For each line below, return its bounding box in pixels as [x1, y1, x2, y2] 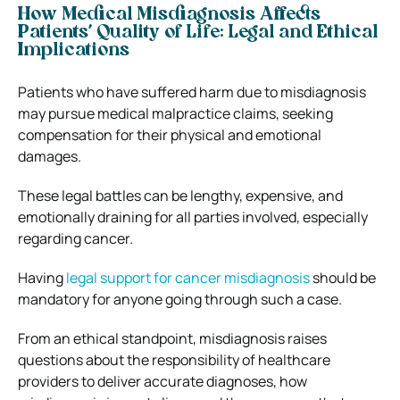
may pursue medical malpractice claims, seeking [18, 103, 333, 123]
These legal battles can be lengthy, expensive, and [18, 185, 343, 205]
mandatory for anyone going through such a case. [18, 288, 342, 309]
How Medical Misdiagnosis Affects [18, 5, 321, 24]
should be [310, 267, 376, 287]
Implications [18, 41, 129, 60]
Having [18, 267, 66, 287]
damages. [18, 146, 81, 166]
